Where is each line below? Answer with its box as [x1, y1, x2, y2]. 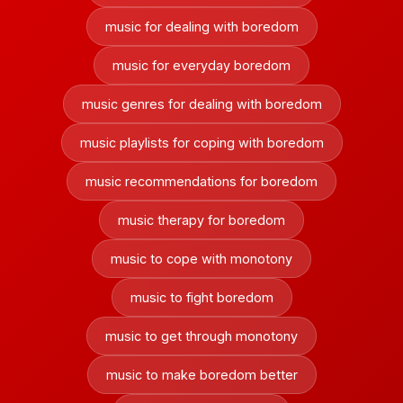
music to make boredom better [105, 367, 298, 382]
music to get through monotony [105, 328, 298, 344]
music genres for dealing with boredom [81, 96, 322, 112]
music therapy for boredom [118, 212, 285, 228]
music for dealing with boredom [104, 19, 299, 34]
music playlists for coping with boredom [79, 135, 324, 150]
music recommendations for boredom [85, 174, 318, 189]
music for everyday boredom [112, 58, 291, 73]
